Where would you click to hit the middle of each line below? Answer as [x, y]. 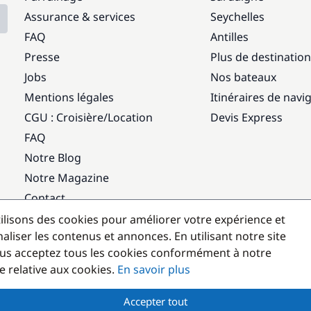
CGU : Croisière [64, 117]
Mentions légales [69, 97]
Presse [42, 57]
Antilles [229, 36]
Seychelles [237, 16]
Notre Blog [53, 157]
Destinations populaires [93, 229]
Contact [45, 197]
